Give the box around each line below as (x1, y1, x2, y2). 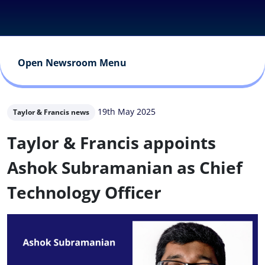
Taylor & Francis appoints (7, 131, 216, 154)
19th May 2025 (98, 106, 156, 117)
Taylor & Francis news (13, 107, 89, 117)
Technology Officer (7, 181, 161, 203)
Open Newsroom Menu (18, 56, 127, 69)
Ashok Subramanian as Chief (7, 156, 243, 179)
